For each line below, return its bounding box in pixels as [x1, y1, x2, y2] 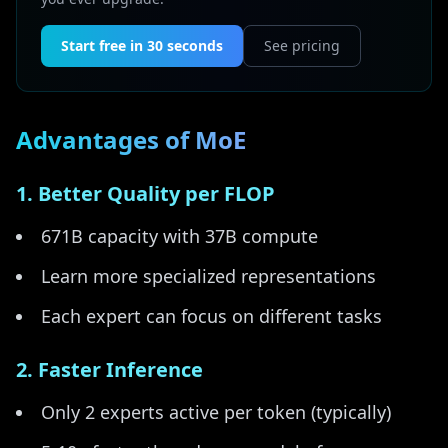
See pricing [264, 36, 340, 55]
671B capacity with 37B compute [41, 224, 318, 248]
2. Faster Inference [16, 356, 203, 383]
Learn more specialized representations [41, 264, 376, 288]
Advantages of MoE [16, 123, 246, 156]
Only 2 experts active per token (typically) [41, 400, 391, 424]
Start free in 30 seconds [61, 36, 223, 55]
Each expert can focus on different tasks [41, 304, 382, 328]
